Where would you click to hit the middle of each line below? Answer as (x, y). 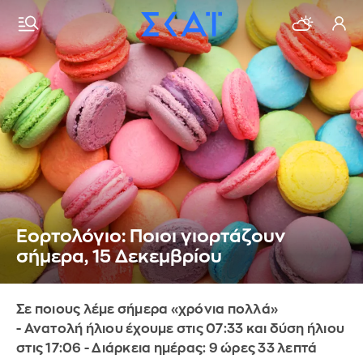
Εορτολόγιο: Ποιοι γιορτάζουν (151, 237)
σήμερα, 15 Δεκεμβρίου (119, 257)
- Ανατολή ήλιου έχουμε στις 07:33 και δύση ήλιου (180, 329)
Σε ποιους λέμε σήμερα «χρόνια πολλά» (147, 310)
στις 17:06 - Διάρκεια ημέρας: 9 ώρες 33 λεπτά (167, 348)
